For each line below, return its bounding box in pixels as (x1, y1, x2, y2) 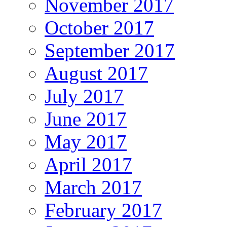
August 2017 (45, 62, 148, 85)
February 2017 (45, 199, 162, 221)
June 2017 (45, 108, 127, 130)
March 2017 (45, 176, 142, 199)
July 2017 (45, 85, 124, 107)
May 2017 (45, 131, 127, 153)
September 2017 (45, 40, 175, 62)
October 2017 (45, 17, 154, 39)
